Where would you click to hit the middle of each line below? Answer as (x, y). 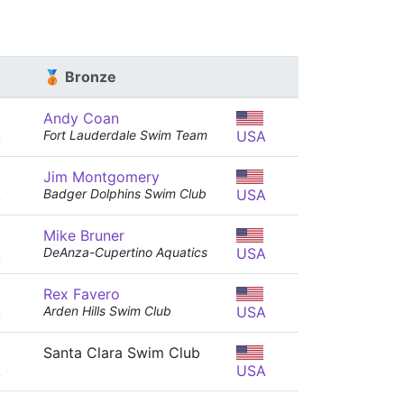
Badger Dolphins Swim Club (125, 193)
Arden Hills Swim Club (107, 311)
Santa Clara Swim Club (122, 353)
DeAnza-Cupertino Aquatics (125, 252)
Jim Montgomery (101, 177)
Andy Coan (81, 118)
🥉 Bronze (80, 77)
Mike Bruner (84, 235)
